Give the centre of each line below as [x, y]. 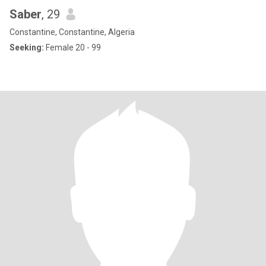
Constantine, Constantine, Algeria [72, 32]
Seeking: [27, 47]
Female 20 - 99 [72, 47]
